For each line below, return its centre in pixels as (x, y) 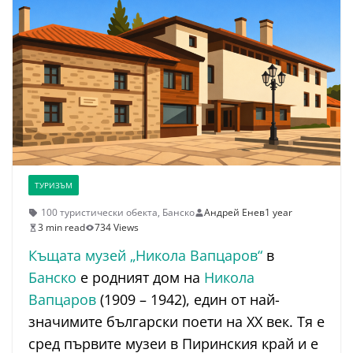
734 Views (117, 228)
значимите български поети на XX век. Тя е (176, 322)
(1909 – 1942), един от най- (188, 300)
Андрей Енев (234, 213)
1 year (279, 213)
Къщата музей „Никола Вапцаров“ (145, 256)
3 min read (61, 228)
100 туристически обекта (99, 213)
